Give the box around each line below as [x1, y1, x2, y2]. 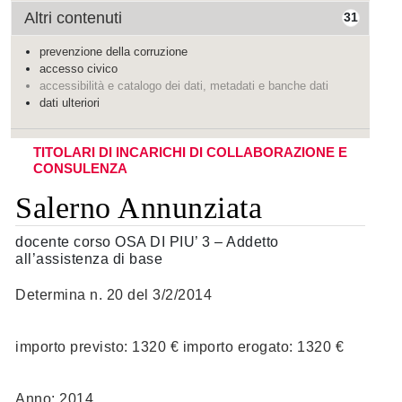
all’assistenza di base [15, 251, 162, 267]
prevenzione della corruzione [39, 45, 188, 58]
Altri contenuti [24, 9, 122, 27]
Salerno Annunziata [15, 191, 262, 224]
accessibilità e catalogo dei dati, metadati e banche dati [39, 79, 328, 92]
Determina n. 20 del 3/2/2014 [15, 287, 212, 302]
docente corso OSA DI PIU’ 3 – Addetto [15, 234, 279, 249]
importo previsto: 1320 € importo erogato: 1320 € [15, 339, 344, 354]
